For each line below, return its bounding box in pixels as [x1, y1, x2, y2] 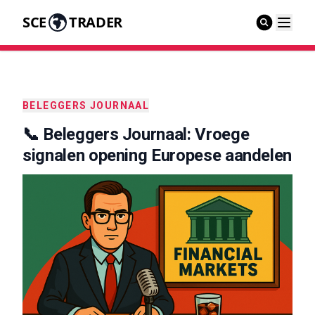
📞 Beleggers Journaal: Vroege [22, 124, 250, 144]
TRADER [68, 13, 122, 32]
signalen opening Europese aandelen [22, 146, 292, 165]
